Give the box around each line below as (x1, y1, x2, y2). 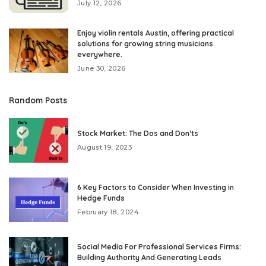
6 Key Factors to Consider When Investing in (77, 182, 234, 192)
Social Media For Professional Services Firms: (77, 242, 241, 251)
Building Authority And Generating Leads (77, 252, 221, 262)
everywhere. (77, 49, 122, 59)
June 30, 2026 (77, 64, 126, 72)
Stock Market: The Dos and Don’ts (77, 128, 200, 138)
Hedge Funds (77, 193, 125, 202)
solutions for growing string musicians (77, 39, 213, 48)
